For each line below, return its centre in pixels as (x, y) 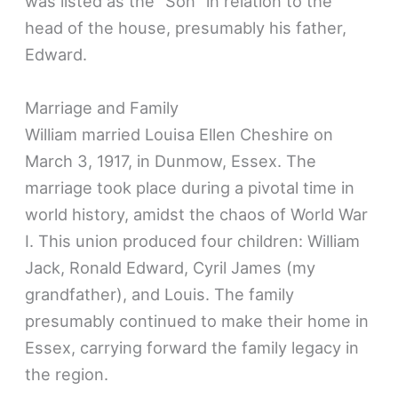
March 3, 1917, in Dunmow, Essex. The (171, 160)
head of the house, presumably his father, (186, 28)
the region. (67, 374)
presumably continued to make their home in (197, 320)
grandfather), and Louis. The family (160, 294)
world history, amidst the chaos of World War (197, 214)
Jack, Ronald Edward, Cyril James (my (171, 267)
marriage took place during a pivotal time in (190, 187)
